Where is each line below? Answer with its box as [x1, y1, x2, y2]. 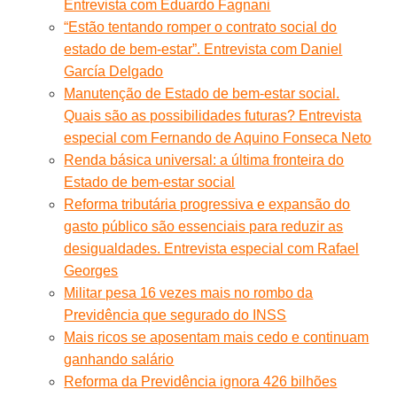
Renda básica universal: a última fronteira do [64, 152, 345, 167]
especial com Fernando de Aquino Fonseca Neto [64, 129, 372, 145]
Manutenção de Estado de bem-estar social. [64, 85, 340, 101]
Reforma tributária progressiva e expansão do [64, 196, 351, 212]
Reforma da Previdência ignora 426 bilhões [64, 373, 338, 389]
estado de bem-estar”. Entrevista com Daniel [64, 41, 343, 57]
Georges [64, 262, 119, 278]
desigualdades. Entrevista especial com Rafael [64, 240, 360, 256]
